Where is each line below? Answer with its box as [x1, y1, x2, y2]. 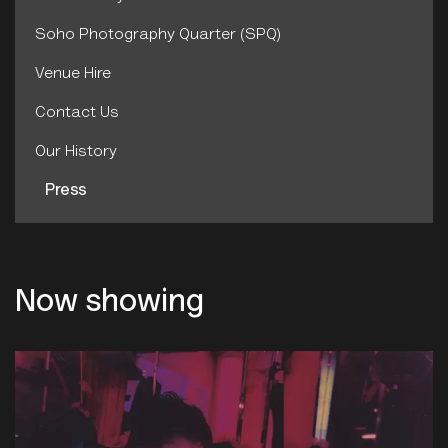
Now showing [15, 288, 204, 321]
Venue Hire [35, 66, 111, 83]
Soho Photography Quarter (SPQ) [35, 27, 281, 44]
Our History [35, 144, 117, 161]
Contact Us [35, 105, 119, 122]
